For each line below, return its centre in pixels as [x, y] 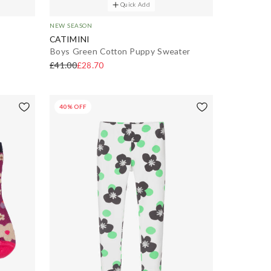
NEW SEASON [71, 26]
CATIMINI [70, 39]
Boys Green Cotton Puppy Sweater [120, 51]
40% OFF [73, 107]
